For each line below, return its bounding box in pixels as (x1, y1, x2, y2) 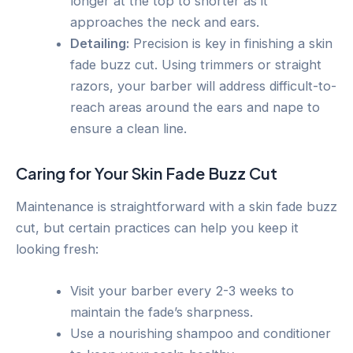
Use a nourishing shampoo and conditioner (70, 325, 332, 342)
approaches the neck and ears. (70, 13, 260, 30)
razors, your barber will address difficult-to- (70, 77, 337, 94)
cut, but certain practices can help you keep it (16, 219, 299, 236)
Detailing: (70, 35, 130, 51)
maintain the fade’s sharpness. (70, 304, 254, 321)
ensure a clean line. (70, 120, 188, 136)
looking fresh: (16, 240, 98, 257)
